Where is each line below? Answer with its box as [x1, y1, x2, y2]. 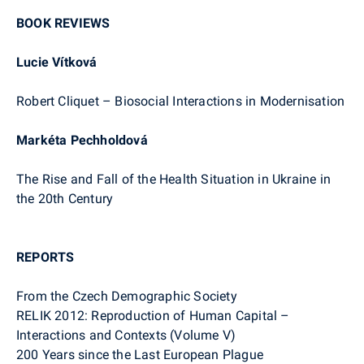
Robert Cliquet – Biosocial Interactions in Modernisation [16, 93, 345, 109]
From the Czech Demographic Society [16, 288, 237, 304]
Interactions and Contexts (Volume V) [16, 327, 236, 343]
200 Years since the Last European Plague [16, 346, 263, 362]
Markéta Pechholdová [16, 132, 148, 148]
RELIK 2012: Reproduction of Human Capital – [16, 307, 290, 323]
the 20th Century [16, 190, 114, 206]
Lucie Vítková [16, 54, 97, 70]
